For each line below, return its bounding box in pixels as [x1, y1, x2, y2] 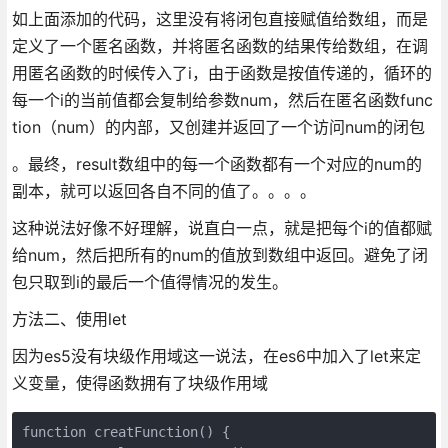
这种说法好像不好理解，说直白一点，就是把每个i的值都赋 [11, 217, 432, 238]
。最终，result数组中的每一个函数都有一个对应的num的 [11, 153, 422, 174]
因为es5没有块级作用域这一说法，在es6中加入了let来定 [11, 345, 421, 366]
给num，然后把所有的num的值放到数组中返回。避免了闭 [11, 244, 428, 265]
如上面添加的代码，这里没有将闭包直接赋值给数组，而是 [11, 8, 428, 29]
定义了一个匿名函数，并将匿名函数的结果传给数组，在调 [11, 35, 428, 56]
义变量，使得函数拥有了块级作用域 [11, 372, 268, 393]
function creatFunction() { [21, 423, 230, 440]
